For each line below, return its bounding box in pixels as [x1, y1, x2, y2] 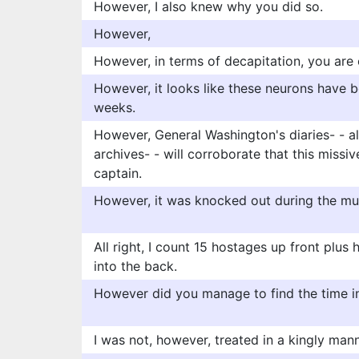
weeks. [94, 99, 135, 115]
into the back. [94, 258, 177, 274]
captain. [94, 165, 142, 181]
